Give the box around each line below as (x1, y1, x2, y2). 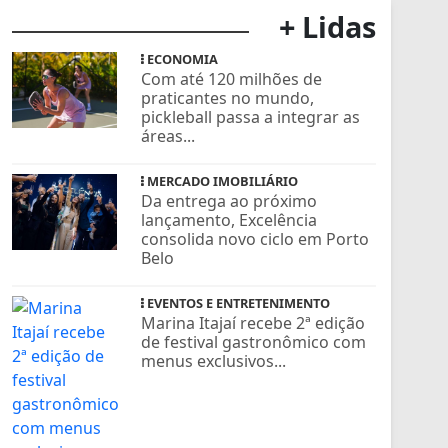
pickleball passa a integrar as (141, 105, 361, 128)
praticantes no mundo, (141, 86, 315, 109)
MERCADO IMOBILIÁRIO (144, 171, 299, 190)
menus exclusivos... (141, 349, 287, 372)
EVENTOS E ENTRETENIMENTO (144, 293, 331, 312)
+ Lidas (279, 6, 376, 46)
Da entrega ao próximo (141, 189, 318, 212)
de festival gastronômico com (141, 330, 367, 353)
